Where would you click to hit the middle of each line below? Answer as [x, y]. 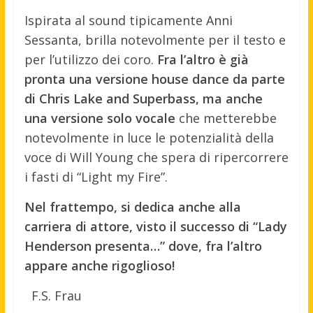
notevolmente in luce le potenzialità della [149, 138]
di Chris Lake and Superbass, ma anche [143, 99]
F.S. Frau [56, 296]
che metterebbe [226, 118]
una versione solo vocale [100, 118]
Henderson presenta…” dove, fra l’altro [143, 246]
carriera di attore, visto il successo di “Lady [155, 227]
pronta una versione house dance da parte [154, 79]
